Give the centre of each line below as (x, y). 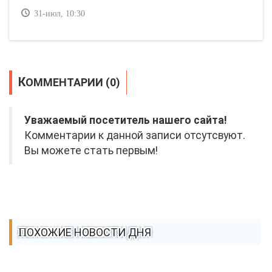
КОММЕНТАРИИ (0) (73, 82)
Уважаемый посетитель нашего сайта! (126, 120)
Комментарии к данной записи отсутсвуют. (135, 135)
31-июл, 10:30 (58, 14)
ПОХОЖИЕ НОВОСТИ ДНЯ (89, 232)
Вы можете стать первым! (91, 151)
